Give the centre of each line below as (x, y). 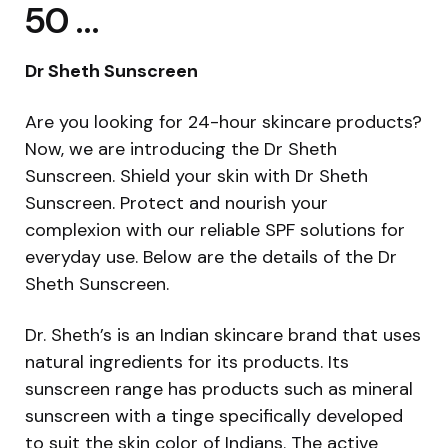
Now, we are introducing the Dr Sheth (181, 148)
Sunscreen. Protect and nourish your (176, 202)
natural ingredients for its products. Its (187, 361)
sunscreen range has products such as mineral (219, 388)
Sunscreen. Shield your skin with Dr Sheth (196, 175)
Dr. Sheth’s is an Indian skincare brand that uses (223, 334)
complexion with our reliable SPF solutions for (215, 229)
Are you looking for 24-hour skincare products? (223, 121)
